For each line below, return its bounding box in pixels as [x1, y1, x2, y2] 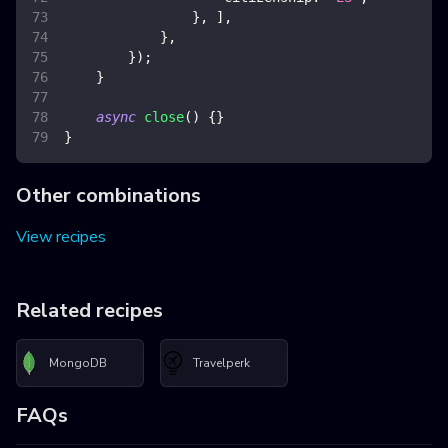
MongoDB [49, 354, 107, 371]
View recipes [16, 226, 106, 249]
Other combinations [16, 182, 201, 210]
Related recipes [16, 297, 163, 325]
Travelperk [193, 354, 250, 371]
